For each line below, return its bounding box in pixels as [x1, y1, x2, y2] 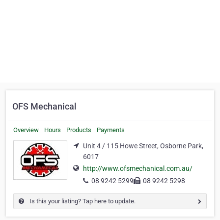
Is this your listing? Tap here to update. [28, 197, 136, 205]
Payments [97, 126, 125, 134]
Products [66, 126, 91, 134]
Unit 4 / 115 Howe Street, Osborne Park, [83, 142, 203, 150]
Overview [13, 126, 39, 134]
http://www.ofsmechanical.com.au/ [83, 165, 192, 173]
